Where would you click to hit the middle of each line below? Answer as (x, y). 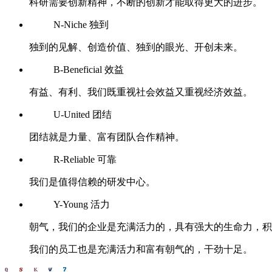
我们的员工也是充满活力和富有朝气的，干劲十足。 (141, 249)
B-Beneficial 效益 (89, 70)
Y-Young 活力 (82, 204)
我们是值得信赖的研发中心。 (92, 182)
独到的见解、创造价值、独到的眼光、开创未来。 (136, 47)
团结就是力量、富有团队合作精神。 (107, 137)
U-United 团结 (83, 114)
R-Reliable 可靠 (85, 159)
